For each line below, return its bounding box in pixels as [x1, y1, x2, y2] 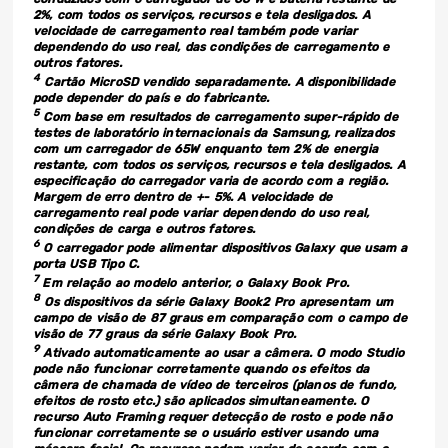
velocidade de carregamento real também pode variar [33, 24, 358, 39]
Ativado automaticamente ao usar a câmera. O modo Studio [43, 346, 404, 361]
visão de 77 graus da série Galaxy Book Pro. [33, 327, 297, 342]
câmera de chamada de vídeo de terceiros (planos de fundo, [33, 378, 396, 393]
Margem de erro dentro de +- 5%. [33, 190, 234, 205]
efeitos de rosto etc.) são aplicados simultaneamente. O [33, 394, 369, 409]
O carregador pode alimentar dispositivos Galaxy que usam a [39, 241, 408, 256]
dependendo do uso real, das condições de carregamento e [33, 40, 390, 55]
